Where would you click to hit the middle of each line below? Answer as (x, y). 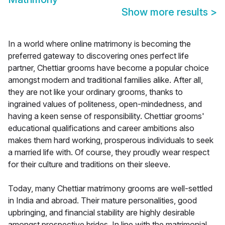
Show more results (166, 12)
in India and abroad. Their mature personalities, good (102, 201)
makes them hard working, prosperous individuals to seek (111, 140)
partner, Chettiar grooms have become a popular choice (108, 68)
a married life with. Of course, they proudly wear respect (109, 152)
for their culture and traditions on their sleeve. (89, 164)
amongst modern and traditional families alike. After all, (105, 80)
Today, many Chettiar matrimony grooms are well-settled (110, 189)
